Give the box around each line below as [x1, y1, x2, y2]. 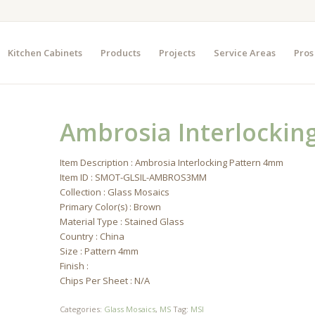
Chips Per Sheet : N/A [60, 274, 150, 287]
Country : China [60, 230, 125, 243]
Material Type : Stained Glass [60, 215, 185, 228]
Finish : [60, 259, 89, 272]
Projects [158, 46, 195, 59]
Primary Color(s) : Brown [60, 200, 162, 213]
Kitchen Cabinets [7, 46, 82, 59]
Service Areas [213, 46, 276, 59]
